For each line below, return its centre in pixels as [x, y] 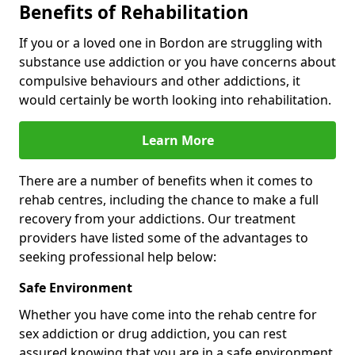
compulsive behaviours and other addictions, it [160, 81]
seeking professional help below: [118, 257]
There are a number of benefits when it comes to [166, 181]
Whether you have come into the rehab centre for [168, 315]
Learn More [177, 140]
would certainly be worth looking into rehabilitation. [175, 100]
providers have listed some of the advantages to [164, 238]
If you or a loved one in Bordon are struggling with [171, 43]
